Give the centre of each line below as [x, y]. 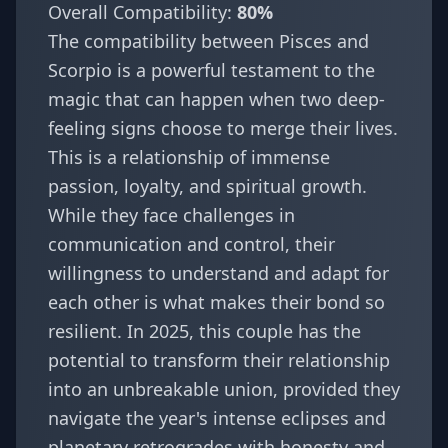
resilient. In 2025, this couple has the [204, 331]
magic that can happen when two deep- [216, 99]
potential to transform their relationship [219, 360]
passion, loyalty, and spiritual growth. [207, 186]
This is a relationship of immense [189, 157]
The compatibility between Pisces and [208, 41]
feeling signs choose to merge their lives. [223, 128]
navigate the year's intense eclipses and [217, 418]
